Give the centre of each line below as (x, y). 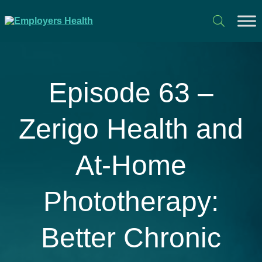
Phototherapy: (131, 201)
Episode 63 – (131, 93)
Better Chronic (131, 238)
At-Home (131, 165)
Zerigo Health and (131, 129)
